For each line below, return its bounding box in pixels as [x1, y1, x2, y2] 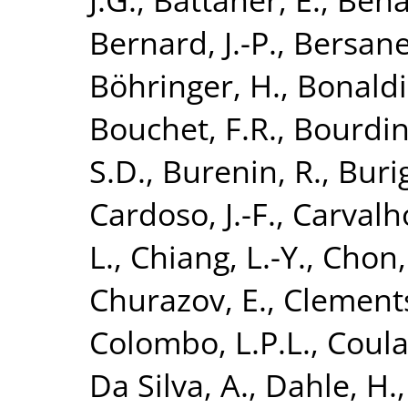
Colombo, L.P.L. [89, 320, 311, 363]
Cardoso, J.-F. [89, 191, 276, 235]
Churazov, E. [89, 277, 267, 321]
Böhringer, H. [89, 63, 280, 107]
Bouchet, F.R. [89, 106, 277, 149]
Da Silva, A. [89, 362, 249, 406]
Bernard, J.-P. [89, 20, 277, 64]
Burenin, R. [162, 148, 321, 192]
